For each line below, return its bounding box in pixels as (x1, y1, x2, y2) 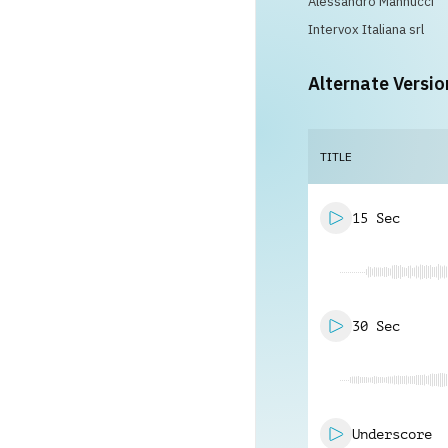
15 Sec (352, 210, 400, 226)
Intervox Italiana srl (308, 21, 424, 38)
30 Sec (352, 318, 400, 334)
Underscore (352, 426, 432, 442)
